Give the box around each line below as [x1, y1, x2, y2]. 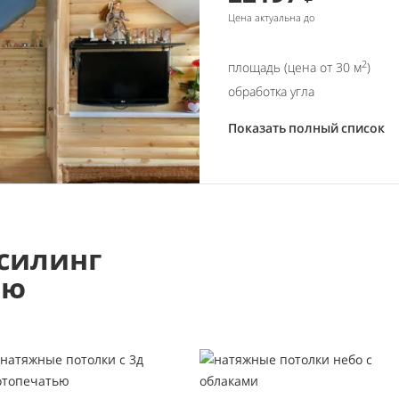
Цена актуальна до [228, 10, 314, 24]
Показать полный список [228, 118, 385, 136]
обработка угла [228, 82, 314, 100]
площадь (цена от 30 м [228, 58, 362, 76]
